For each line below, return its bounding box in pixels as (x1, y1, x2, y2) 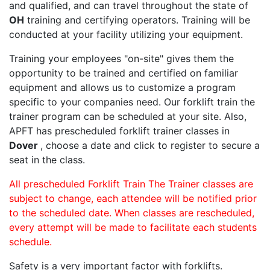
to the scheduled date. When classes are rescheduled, (9, 207, 254, 219)
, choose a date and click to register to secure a (40, 139, 260, 152)
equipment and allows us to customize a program (9, 81, 236, 94)
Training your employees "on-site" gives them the (9, 52, 234, 65)
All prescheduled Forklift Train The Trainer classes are (9, 178, 253, 190)
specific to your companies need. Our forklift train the (9, 96, 255, 108)
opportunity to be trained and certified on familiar (9, 67, 238, 80)
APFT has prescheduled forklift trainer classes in (9, 125, 230, 137)
